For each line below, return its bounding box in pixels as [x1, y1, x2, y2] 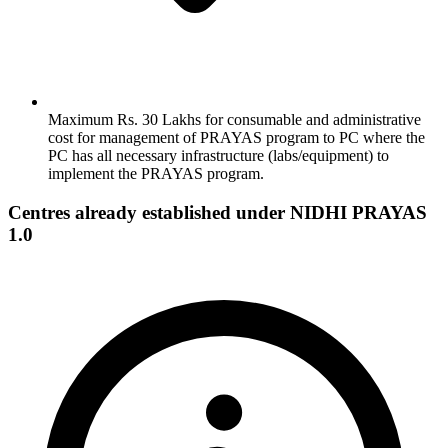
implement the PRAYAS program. [48, 164, 264, 182]
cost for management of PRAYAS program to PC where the [48, 128, 425, 146]
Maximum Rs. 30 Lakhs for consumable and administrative [48, 110, 421, 128]
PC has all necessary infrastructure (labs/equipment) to [48, 146, 389, 164]
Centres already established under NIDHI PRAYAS [8, 201, 427, 223]
